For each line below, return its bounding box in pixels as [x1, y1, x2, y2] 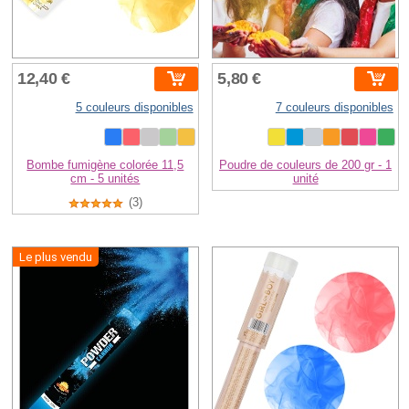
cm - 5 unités [70, 171, 141, 185]
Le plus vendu [19, 250, 93, 265]
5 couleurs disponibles [75, 100, 194, 114]
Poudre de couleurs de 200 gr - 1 [219, 157, 393, 172]
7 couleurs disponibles [275, 100, 393, 114]
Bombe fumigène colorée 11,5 [26, 157, 184, 172]
